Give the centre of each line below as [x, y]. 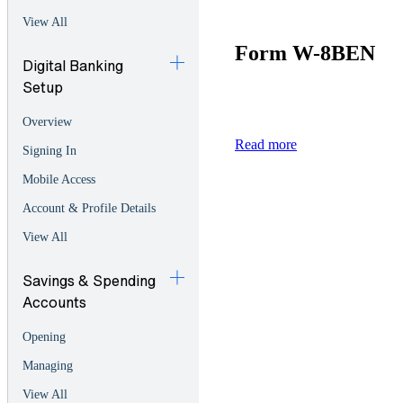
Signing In [49, 151]
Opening [44, 337]
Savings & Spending [89, 280]
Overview [47, 122]
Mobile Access [59, 180]
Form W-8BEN [305, 54]
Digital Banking [73, 65]
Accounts [54, 302]
